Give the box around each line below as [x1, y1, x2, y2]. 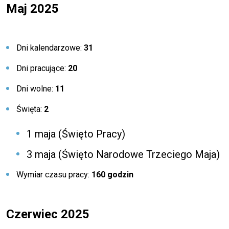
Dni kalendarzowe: [16, 43, 84, 53]
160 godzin [91, 170, 133, 179]
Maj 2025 [6, 2, 59, 16]
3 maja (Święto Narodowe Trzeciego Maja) [27, 148, 220, 161]
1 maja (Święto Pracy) [27, 128, 125, 140]
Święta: [16, 104, 44, 114]
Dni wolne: [16, 84, 55, 94]
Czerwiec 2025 [6, 207, 89, 221]
